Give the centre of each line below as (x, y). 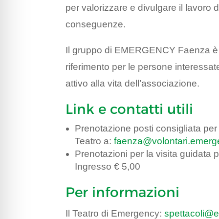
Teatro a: (95, 141)
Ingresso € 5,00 (108, 167)
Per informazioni (123, 192)
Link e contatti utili (130, 109)
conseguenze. (96, 24)
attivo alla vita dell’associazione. (133, 84)
